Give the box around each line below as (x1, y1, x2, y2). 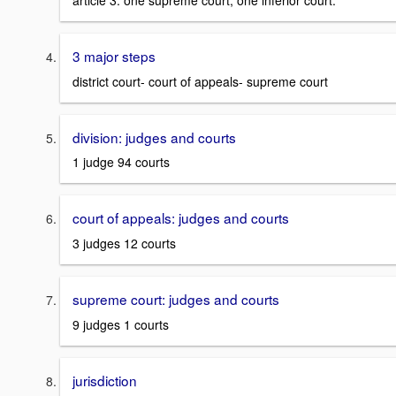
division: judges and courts (72, 126, 236, 147)
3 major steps (72, 46, 156, 66)
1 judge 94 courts (72, 153, 170, 171)
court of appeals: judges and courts (72, 208, 289, 228)
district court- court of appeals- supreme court (72, 72, 328, 90)
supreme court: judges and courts (72, 289, 279, 309)
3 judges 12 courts (72, 234, 176, 253)
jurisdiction (72, 369, 137, 390)
